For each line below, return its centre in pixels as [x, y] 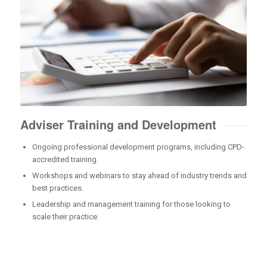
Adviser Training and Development [118, 124]
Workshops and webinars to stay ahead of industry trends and [139, 175]
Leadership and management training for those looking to [131, 204]
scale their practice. [65, 216]
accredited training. [65, 159]
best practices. [58, 188]
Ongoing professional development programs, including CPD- [138, 147]
